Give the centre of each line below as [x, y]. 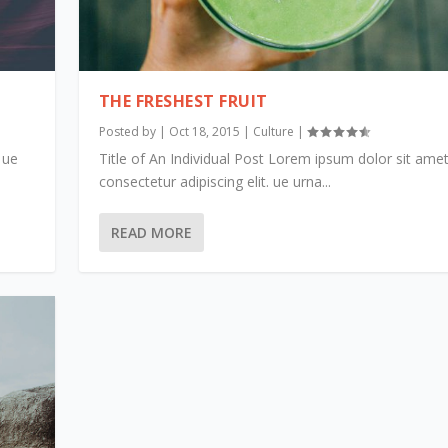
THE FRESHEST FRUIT [183, 101]
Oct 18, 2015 [204, 132]
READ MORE [151, 233]
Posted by [128, 132]
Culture [273, 132]
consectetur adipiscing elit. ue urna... [214, 182]
